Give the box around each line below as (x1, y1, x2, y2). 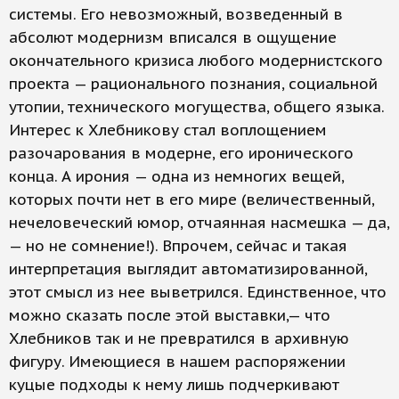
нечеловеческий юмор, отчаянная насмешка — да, (9, 213, 390, 233)
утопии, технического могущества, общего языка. (9, 97, 384, 118)
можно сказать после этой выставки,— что (9, 305, 330, 326)
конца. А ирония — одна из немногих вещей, (9, 167, 344, 187)
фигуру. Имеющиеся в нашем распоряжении (9, 352, 346, 372)
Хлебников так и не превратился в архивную (9, 329, 349, 349)
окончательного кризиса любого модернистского (9, 51, 383, 71)
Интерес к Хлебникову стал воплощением (9, 120, 327, 141)
